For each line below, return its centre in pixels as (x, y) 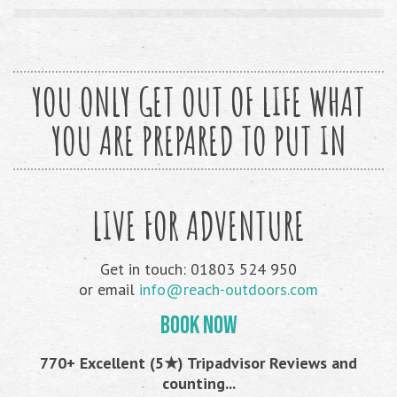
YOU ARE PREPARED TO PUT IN (198, 140)
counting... (198, 383)
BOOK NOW (198, 326)
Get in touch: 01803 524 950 (198, 269)
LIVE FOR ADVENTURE (198, 225)
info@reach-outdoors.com (229, 289)
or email (109, 289)
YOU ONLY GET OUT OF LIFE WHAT (198, 101)
